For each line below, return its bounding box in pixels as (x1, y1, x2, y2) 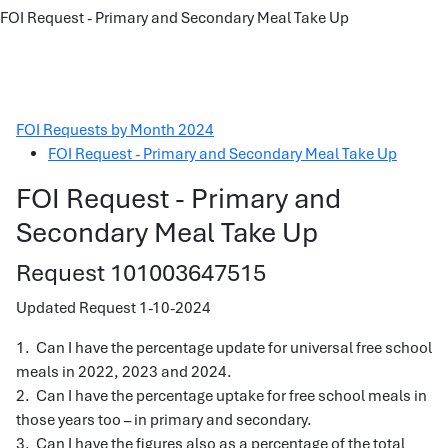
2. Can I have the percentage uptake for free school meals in (16, 386, 427, 406)
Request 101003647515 (16, 257, 271, 288)
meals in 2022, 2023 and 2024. (16, 362, 232, 382)
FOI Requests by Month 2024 (16, 120, 214, 140)
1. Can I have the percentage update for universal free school (16, 338, 432, 358)
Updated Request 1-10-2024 (16, 298, 211, 318)
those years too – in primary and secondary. (16, 410, 312, 430)
